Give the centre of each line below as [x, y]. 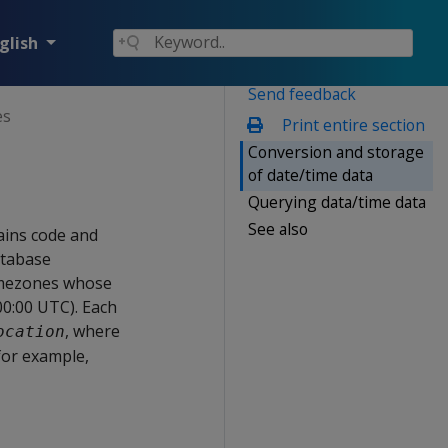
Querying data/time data [337, 201]
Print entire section [351, 124]
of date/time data [310, 174]
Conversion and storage [336, 151]
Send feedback [302, 93]
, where [92, 331]
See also [278, 228]
